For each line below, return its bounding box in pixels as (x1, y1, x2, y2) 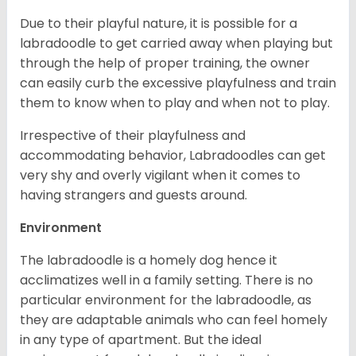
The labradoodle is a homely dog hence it (20, 250, 277, 269)
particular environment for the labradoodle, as (20, 290, 311, 309)
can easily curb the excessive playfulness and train (20, 73, 336, 92)
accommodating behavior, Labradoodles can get (20, 145, 326, 164)
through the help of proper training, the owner (20, 53, 310, 72)
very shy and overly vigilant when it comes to (20, 165, 300, 184)
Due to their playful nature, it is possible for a (20, 14, 297, 33)
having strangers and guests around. (20, 185, 247, 204)
